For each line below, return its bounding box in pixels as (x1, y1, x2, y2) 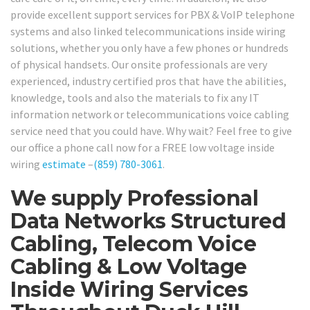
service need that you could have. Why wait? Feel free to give (10, 124, 292, 138)
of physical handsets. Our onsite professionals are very (10, 57, 267, 72)
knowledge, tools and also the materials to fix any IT (10, 91, 259, 105)
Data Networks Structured (10, 208, 286, 235)
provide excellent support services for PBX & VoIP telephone (10, 8, 295, 22)
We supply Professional (10, 185, 258, 212)
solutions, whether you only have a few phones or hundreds (10, 41, 289, 55)
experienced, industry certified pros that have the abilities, (10, 74, 286, 89)
